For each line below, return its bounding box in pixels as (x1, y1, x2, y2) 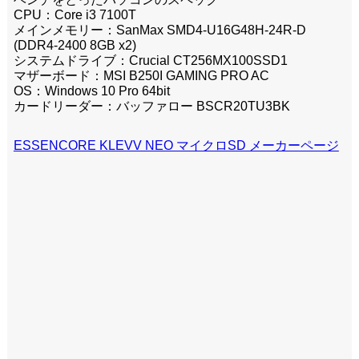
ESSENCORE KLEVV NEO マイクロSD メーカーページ (13, 139, 339, 153)
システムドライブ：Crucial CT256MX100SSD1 (13, 54, 288, 68)
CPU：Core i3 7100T (13, 8, 136, 22)
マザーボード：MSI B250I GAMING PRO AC (13, 69, 269, 83)
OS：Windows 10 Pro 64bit (13, 84, 170, 99)
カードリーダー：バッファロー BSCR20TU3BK (13, 99, 290, 114)
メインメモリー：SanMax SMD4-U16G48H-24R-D (13, 23, 306, 38)
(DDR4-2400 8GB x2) (13, 38, 136, 53)
